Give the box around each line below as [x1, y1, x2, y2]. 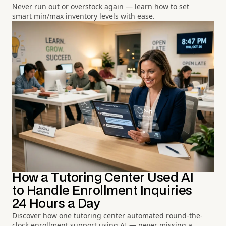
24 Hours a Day [12, 198, 100, 210]
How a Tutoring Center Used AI [12, 172, 194, 184]
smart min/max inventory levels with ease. [12, 11, 155, 21]
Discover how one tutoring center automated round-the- [12, 210, 203, 220]
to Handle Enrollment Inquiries [12, 185, 192, 197]
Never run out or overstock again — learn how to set [12, 2, 189, 12]
